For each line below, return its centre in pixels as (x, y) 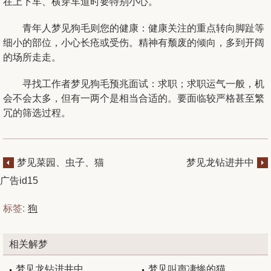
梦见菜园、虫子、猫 (60, 162)
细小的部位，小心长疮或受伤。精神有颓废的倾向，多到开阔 (134, 43)
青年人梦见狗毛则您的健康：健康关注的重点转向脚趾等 (143, 28)
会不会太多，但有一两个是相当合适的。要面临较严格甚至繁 (134, 98)
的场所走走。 (32, 57)
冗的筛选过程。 (37, 113)
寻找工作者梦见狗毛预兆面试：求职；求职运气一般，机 (143, 84)
